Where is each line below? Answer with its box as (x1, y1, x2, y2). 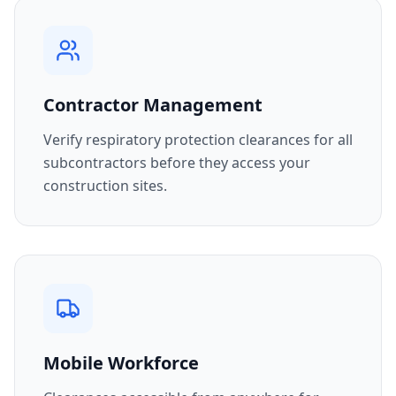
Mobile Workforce (43, 351, 199, 375)
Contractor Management (43, 93, 263, 117)
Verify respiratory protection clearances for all (43, 130, 353, 149)
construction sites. (43, 176, 167, 195)
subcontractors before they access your (43, 153, 310, 172)
